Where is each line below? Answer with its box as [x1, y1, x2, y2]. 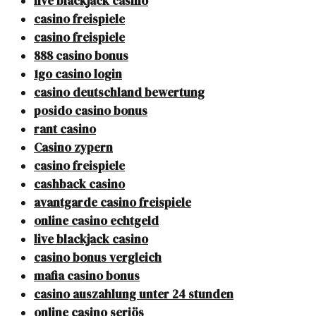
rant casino [34, 121, 96, 138]
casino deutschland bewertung [34, 84, 205, 102]
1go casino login [34, 66, 122, 83]
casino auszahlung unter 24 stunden [34, 286, 233, 303]
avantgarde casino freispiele [34, 194, 191, 212]
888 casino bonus [34, 47, 128, 65]
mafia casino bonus [34, 267, 140, 285]
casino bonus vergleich [34, 249, 162, 267]
